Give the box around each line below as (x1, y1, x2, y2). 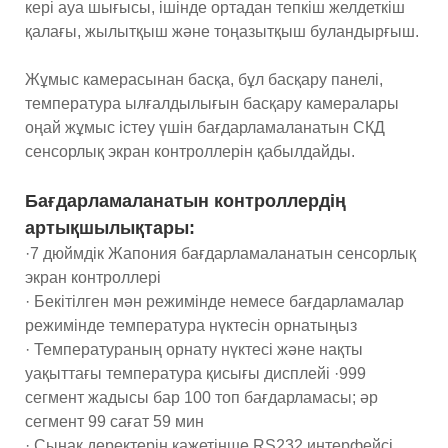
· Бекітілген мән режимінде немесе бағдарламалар (25, 292, 404, 310)
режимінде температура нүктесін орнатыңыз (25, 316, 357, 334)
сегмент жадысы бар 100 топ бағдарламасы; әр (25, 388, 378, 406)
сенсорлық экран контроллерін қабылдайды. (25, 142, 355, 160)
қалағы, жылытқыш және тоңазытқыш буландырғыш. (25, 22, 419, 40)
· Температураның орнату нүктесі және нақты (25, 340, 363, 358)
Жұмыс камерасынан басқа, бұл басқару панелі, (25, 70, 383, 88)
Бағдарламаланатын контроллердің (25, 190, 346, 211)
